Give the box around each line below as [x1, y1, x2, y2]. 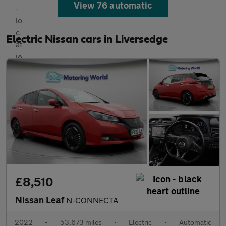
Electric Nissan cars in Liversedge [6, 34, 168, 45]
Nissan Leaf [15, 194, 66, 205]
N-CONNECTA [66, 195, 118, 205]
